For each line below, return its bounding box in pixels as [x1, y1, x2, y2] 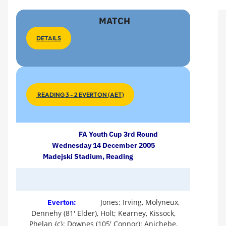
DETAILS [36, 34, 61, 42]
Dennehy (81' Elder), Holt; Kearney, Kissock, [31, 208, 176, 218]
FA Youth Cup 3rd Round [79, 130, 158, 139]
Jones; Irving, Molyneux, [96, 197, 180, 207]
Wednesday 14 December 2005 [51, 141, 155, 150]
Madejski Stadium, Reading [43, 152, 133, 161]
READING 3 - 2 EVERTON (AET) [36, 91, 124, 98]
